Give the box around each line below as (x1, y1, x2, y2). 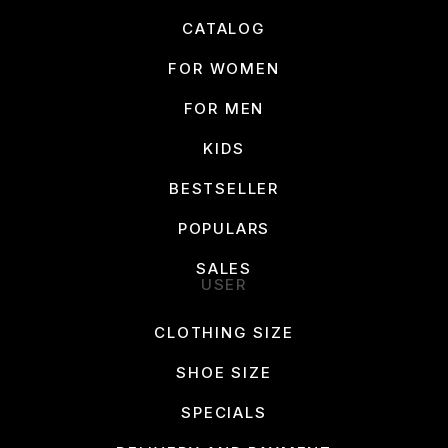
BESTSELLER (169, 179, 279, 199)
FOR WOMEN (168, 59, 280, 79)
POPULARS (177, 219, 271, 239)
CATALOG (182, 19, 266, 39)
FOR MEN (183, 99, 265, 119)
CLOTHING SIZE (154, 323, 294, 343)
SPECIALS (181, 403, 267, 423)
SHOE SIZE (176, 363, 272, 383)
